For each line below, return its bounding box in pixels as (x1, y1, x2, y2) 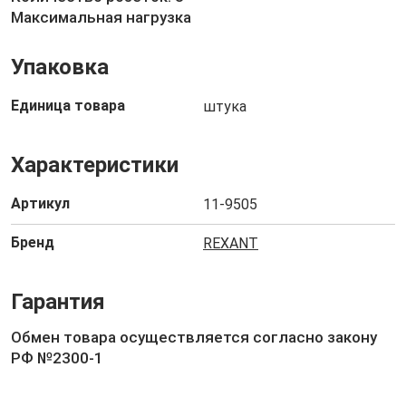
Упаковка (11, 54, 109, 80)
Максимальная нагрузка (11, 8, 191, 26)
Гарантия (11, 289, 105, 314)
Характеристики (11, 152, 179, 178)
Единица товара (11, 97, 125, 114)
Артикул (11, 195, 70, 212)
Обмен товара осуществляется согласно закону (11, 328, 377, 346)
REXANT (203, 235, 258, 252)
